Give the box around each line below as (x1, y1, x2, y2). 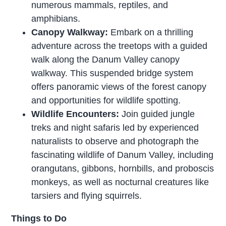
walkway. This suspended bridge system (31, 68, 194, 78)
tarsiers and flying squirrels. (31, 190, 142, 201)
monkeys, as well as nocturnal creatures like (31, 177, 209, 187)
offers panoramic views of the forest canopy (31, 81, 207, 92)
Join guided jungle (119, 108, 195, 119)
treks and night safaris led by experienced (31, 122, 199, 133)
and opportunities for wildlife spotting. (31, 95, 181, 105)
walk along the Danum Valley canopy (31, 54, 180, 65)
